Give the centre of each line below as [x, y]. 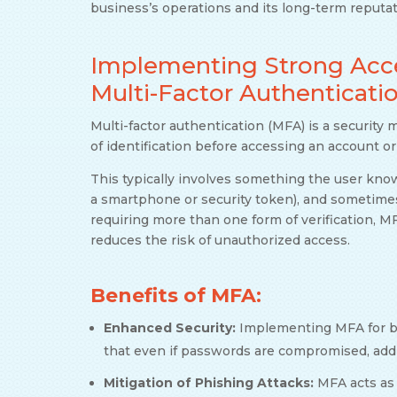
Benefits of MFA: [176, 295]
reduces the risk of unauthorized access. [220, 240]
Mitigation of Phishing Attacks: [209, 382]
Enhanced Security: [170, 327]
